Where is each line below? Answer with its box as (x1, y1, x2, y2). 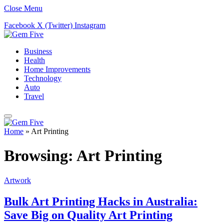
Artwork (4, 175, 31, 184)
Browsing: (4, 146, 76, 165)
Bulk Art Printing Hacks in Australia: (4, 194, 197, 208)
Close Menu (4, 4, 42, 12)
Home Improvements (24, 65, 90, 73)
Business (24, 47, 52, 55)
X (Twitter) (37, 21, 72, 29)
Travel (24, 92, 44, 100)
